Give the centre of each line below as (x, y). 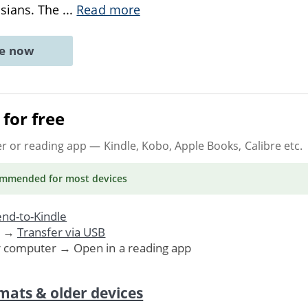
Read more (108, 10)
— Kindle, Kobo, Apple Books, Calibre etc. (195, 145)
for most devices (87, 178)
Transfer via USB (61, 232)
